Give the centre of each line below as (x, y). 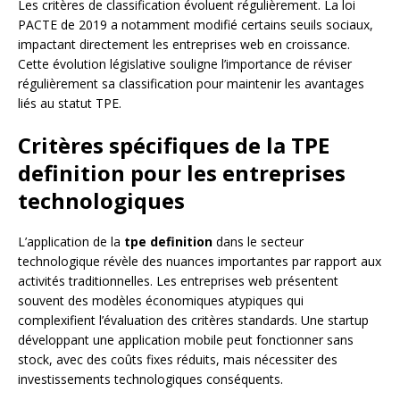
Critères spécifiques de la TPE (174, 146)
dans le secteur (258, 242)
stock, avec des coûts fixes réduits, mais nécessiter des (178, 360)
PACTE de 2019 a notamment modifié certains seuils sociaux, (196, 25)
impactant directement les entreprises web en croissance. (184, 45)
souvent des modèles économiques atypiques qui (161, 301)
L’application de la (71, 242)
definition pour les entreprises (182, 173)
